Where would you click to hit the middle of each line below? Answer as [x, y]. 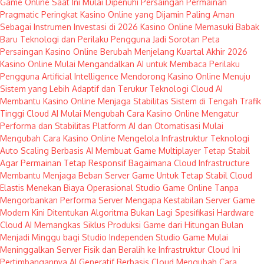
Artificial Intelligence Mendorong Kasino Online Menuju [146, 77]
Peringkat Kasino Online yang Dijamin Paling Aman [138, 15]
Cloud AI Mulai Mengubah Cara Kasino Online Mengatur [133, 114]
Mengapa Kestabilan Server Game [190, 200]
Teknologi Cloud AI [186, 89]
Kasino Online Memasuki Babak [200, 27]
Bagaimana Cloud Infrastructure [189, 163]
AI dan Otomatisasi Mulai [176, 126]
